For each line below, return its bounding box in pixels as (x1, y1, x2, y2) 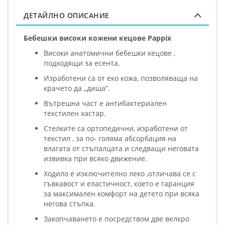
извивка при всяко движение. (44, 153, 147, 163)
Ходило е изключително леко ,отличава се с (44, 168, 196, 178)
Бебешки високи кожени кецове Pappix (24, 33, 171, 43)
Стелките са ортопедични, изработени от (44, 123, 188, 133)
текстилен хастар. (44, 108, 106, 118)
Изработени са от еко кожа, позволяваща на (44, 73, 198, 83)
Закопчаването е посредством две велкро (44, 213, 189, 223)
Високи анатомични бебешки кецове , (44, 48, 175, 58)
